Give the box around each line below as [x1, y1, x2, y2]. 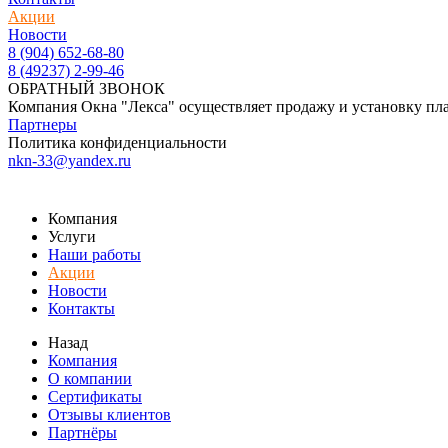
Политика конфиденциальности [8, 134, 227, 151]
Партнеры [8, 116, 77, 133]
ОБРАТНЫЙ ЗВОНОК [8, 80, 165, 97]
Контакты [48, 300, 115, 317]
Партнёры [48, 424, 117, 441]
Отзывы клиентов [48, 406, 171, 423]
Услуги [48, 228, 96, 245]
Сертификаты [48, 388, 142, 405]
